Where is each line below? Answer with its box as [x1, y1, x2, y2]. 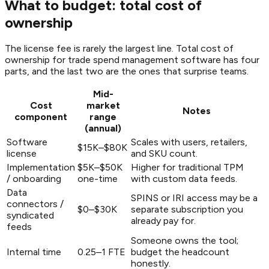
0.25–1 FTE [77, 246, 125, 258]
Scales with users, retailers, [131, 136, 247, 148]
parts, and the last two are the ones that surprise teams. [5, 65, 249, 77]
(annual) [85, 122, 121, 134]
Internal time [7, 246, 61, 258]
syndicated [7, 210, 54, 222]
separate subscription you [131, 204, 243, 216]
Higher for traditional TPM [131, 162, 244, 174]
